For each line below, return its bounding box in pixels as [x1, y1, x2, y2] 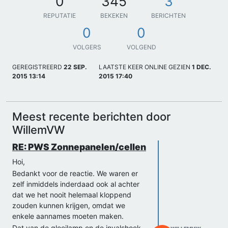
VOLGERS [72, 43, 101, 51]
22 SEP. [64, 63, 87, 71]
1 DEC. [192, 63, 212, 71]
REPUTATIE [43, 11, 76, 19]
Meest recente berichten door [12, 109, 170, 123]
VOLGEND [126, 43, 156, 51]
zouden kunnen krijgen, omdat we [12, 201, 125, 210]
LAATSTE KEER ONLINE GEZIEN [99, 63, 191, 71]
